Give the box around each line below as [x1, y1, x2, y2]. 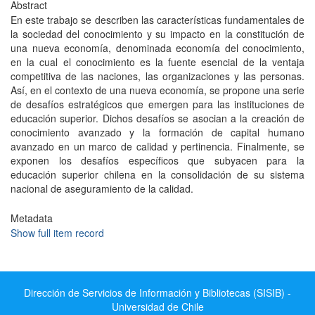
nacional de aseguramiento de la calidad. [11, 181, 193, 195]
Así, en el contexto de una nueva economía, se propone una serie [11, 83, 304, 97]
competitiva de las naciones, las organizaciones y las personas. [11, 69, 304, 83]
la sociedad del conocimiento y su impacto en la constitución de [11, 27, 304, 41]
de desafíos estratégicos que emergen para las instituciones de [11, 97, 304, 111]
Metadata [11, 211, 53, 225]
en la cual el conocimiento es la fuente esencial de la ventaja [11, 55, 304, 69]
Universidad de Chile [111, 300, 204, 314]
